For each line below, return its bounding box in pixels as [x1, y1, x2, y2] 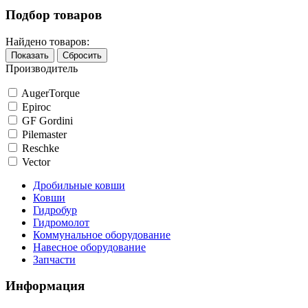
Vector [22, 155, 50, 168]
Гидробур [33, 203, 77, 216]
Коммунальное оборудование [33, 228, 170, 241]
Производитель [5, 62, 78, 74]
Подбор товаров [5, 7, 102, 22]
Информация [5, 278, 85, 294]
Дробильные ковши [33, 179, 125, 191]
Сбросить [63, 49, 102, 60]
